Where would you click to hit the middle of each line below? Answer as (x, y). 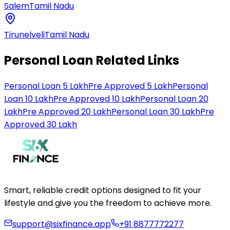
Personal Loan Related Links (92, 60)
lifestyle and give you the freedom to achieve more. (108, 203)
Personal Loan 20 (174, 99)
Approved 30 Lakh (41, 124)
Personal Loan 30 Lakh (156, 111)
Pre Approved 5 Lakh (130, 86)
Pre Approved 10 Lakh (97, 99)
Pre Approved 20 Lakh (67, 111)
